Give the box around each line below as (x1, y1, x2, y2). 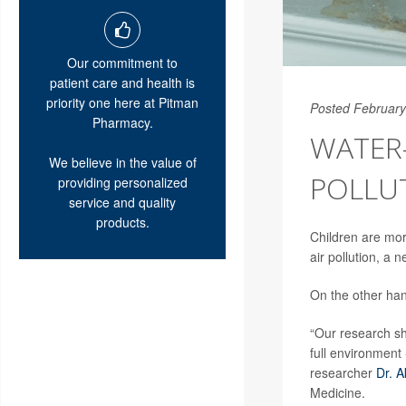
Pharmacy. (92, 112, 153, 131)
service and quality (69, 192, 176, 211)
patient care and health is (50, 72, 195, 92)
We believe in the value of (48, 152, 197, 171)
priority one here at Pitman (46, 92, 198, 111)
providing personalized (57, 172, 188, 191)
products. (95, 212, 150, 231)
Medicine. (309, 382, 365, 401)
